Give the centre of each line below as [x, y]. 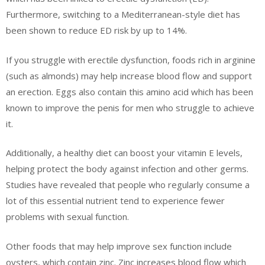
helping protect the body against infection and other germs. [127, 169]
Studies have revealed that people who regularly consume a [128, 185]
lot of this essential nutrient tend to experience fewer [115, 201]
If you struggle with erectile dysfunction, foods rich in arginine [131, 59]
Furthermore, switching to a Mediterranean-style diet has [123, 14]
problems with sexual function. [67, 217]
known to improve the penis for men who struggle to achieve [130, 107]
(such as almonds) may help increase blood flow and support [129, 75]
